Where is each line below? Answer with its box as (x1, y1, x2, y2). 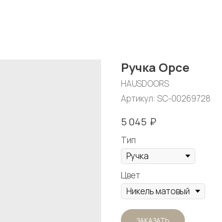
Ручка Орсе (121, 59, 189, 75)
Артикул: (121, 93, 157, 104)
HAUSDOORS (121, 78, 169, 89)
